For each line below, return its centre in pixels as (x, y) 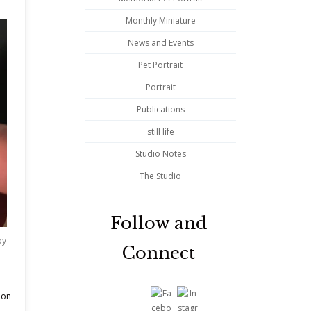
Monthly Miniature (160, 21)
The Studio (160, 176)
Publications (160, 110)
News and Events (160, 43)
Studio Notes (160, 154)
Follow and (158, 224)
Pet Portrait (160, 65)
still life (160, 132)
